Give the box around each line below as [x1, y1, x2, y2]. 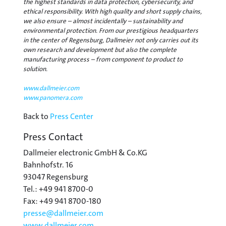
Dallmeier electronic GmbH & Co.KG [23, 147, 147, 158]
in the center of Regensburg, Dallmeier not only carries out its [23, 35, 198, 44]
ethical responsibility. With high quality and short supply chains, [23, 7, 202, 16]
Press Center [50, 110, 93, 122]
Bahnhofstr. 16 [23, 159, 73, 170]
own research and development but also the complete [23, 45, 177, 54]
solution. [23, 64, 47, 73]
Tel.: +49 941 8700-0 [23, 183, 93, 194]
